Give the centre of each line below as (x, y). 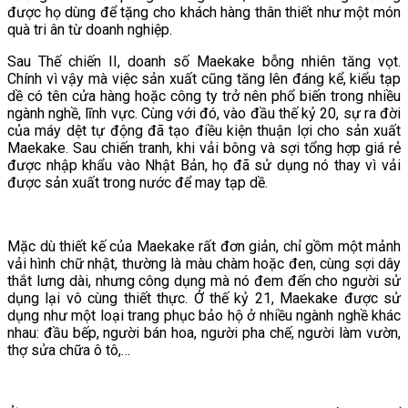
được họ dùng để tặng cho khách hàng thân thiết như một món (204, 12)
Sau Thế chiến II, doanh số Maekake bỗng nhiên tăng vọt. (204, 61)
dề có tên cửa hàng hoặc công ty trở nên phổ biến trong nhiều (204, 96)
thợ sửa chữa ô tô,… (69, 350)
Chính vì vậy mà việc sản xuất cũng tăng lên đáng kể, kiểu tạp (204, 78)
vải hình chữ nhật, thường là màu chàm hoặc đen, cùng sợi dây (204, 263)
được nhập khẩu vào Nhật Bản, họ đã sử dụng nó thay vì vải (204, 165)
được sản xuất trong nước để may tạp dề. (138, 182)
